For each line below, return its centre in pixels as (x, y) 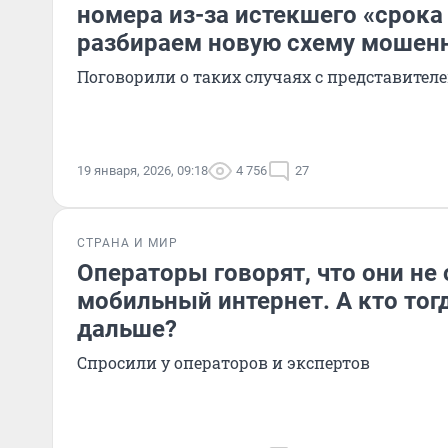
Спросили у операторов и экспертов (223, 362)
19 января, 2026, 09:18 (142, 170)
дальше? (127, 329)
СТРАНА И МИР (127, 243)
